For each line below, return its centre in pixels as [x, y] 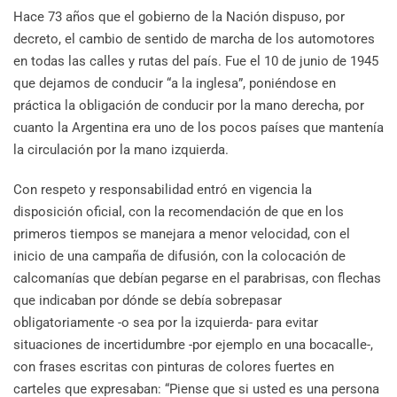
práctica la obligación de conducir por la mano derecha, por [189, 106]
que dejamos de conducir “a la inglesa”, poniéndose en [175, 84]
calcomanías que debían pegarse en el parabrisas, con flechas [197, 279]
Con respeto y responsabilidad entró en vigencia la [163, 190]
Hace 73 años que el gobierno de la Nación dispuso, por [179, 17]
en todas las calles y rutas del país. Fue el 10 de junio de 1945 [196, 62]
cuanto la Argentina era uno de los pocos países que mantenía [198, 128]
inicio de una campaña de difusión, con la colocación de [179, 257]
